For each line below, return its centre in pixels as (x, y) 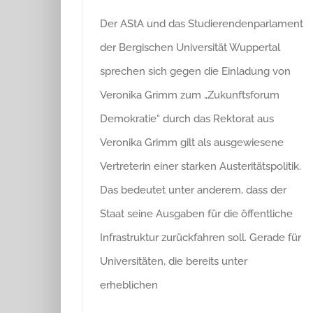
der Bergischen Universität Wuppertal (190, 48)
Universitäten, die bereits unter (174, 261)
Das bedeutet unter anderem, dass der (193, 190)
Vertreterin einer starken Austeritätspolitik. (201, 166)
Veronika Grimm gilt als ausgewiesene (192, 143)
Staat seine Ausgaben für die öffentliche (196, 214)
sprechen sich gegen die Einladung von (195, 71)
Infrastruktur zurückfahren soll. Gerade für (201, 238)
